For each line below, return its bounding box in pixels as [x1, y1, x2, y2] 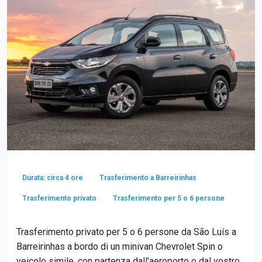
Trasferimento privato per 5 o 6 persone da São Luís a [16, 226, 236, 237]
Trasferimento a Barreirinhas [99, 174, 196, 182]
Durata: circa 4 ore [22, 174, 83, 182]
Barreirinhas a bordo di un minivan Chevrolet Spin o [16, 240, 223, 252]
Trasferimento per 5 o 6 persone [113, 194, 225, 203]
